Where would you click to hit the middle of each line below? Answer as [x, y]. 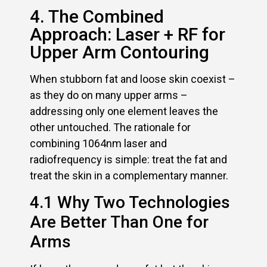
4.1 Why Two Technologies [130, 202]
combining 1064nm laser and [98, 144]
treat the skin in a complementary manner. [129, 176]
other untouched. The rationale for [110, 128]
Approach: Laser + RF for [128, 35]
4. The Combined [97, 17]
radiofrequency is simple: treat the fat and [128, 160]
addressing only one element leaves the [124, 111]
